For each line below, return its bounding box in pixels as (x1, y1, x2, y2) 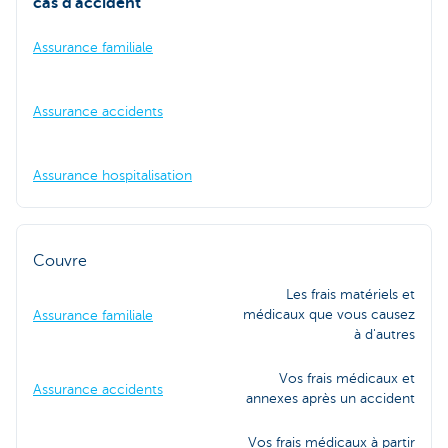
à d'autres (354, 326, 415, 342)
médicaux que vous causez (243, 306, 415, 322)
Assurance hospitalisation (33, 167, 192, 183)
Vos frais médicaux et (279, 370, 415, 386)
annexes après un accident (246, 390, 415, 406)
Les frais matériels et (286, 286, 415, 302)
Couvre (33, 251, 87, 270)
